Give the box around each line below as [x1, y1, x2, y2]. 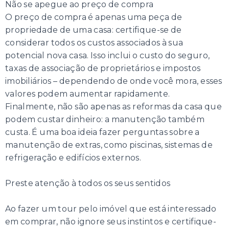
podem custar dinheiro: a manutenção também [5, 114, 204, 125]
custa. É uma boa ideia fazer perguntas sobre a [5, 127, 200, 138]
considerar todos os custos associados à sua [5, 38, 184, 48]
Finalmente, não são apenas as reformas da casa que [5, 102, 222, 112]
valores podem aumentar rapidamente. [5, 89, 172, 99]
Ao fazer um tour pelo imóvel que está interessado [5, 204, 217, 214]
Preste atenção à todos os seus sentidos [5, 178, 171, 189]
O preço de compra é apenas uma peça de [5, 12, 182, 22]
